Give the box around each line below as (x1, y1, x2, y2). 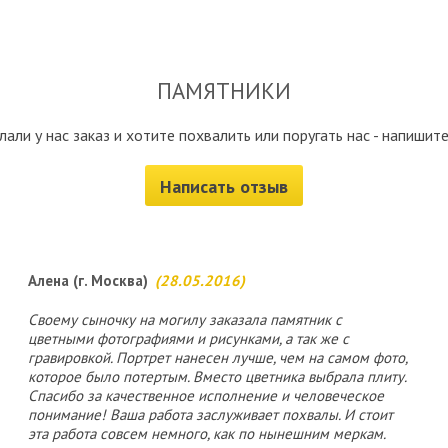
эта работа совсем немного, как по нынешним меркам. (28, 424, 386, 443)
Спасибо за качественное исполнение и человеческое (28, 386, 384, 405)
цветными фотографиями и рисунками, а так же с (28, 329, 349, 348)
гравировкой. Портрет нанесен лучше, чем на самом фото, (28, 348, 407, 367)
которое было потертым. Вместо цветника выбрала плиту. (28, 367, 406, 386)
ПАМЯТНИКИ (157, 76, 291, 105)
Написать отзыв (160, 175, 288, 198)
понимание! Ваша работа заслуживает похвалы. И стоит (28, 405, 393, 424)
